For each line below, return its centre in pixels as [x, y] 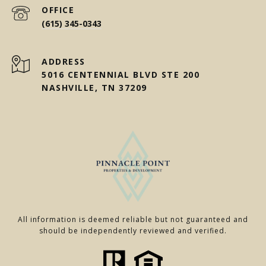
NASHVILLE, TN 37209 [94, 88]
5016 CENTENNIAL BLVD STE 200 [121, 75]
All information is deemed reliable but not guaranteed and [133, 220]
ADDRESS [64, 62]
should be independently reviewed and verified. [133, 231]
